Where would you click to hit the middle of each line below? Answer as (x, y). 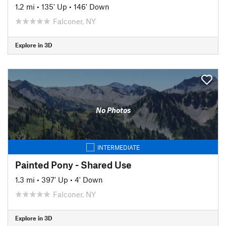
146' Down (92, 6)
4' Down (89, 179)
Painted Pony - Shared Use (73, 164)
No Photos (113, 110)
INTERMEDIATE (119, 147)
